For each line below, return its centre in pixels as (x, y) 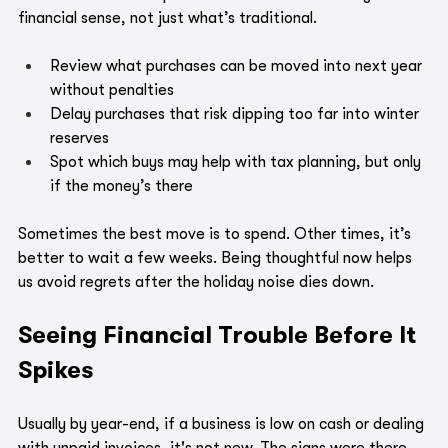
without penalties (112, 90)
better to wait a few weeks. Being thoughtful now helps (217, 258)
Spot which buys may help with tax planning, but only (237, 162)
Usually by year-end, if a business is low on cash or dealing (223, 424)
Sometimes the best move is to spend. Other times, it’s (216, 234)
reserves (79, 138)
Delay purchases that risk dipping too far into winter (236, 114)
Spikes (56, 370)
